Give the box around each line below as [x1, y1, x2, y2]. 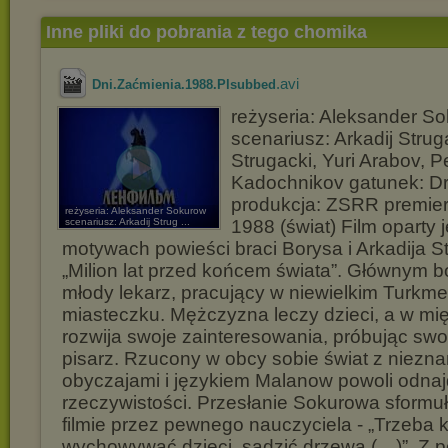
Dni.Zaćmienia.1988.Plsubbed [92, 77, 276, 92]
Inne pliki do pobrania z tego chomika [46, 22, 367, 42]
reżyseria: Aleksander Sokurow [65, 205, 206, 216]
